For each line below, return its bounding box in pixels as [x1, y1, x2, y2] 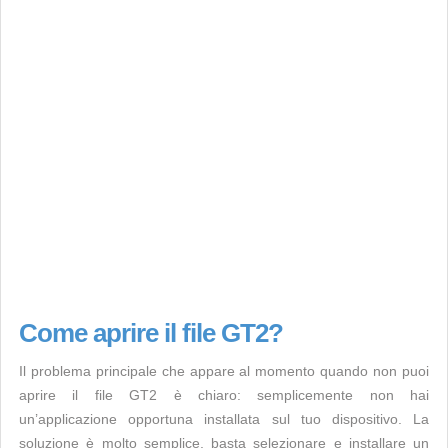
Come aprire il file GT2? [19, 318, 283, 348]
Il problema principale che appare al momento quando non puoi [19, 363, 429, 379]
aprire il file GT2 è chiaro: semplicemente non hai [19, 387, 429, 403]
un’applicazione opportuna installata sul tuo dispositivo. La [19, 411, 429, 427]
